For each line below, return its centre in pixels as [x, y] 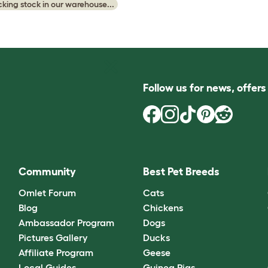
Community [47, 172]
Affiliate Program [56, 252]
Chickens [163, 207]
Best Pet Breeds [181, 172]
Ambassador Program [66, 222]
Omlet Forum [47, 192]
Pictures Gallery [53, 237]
